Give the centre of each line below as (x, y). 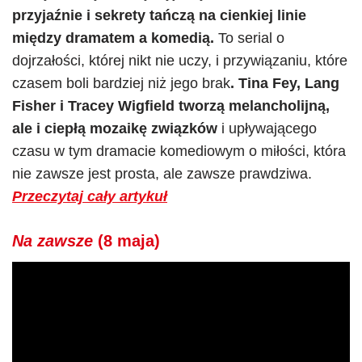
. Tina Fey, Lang (285, 83)
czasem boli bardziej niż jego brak (121, 83)
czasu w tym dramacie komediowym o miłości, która (179, 151)
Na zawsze (53, 241)
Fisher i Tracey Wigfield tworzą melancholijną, (171, 106)
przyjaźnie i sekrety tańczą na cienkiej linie (159, 15)
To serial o (249, 38)
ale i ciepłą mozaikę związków (115, 128)
